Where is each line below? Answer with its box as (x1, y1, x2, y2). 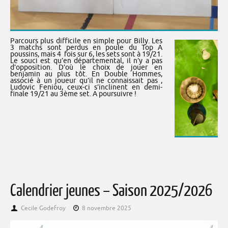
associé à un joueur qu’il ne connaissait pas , (10, 76, 162, 85)
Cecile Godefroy (20, 204, 66, 212)
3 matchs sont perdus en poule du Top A (10, 43, 162, 52)
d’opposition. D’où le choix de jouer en (10, 63, 162, 72)
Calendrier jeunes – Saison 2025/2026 (10, 181, 212, 200)
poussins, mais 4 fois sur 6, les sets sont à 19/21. (10, 50, 162, 59)
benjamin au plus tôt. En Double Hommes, (10, 70, 162, 79)
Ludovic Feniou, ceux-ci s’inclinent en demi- (10, 83, 162, 92)
